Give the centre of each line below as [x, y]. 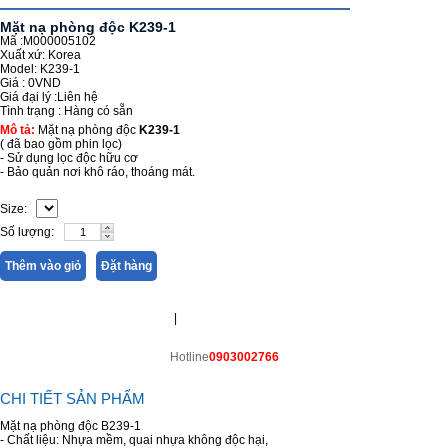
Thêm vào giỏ [43, 266]
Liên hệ [77, 97]
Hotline [189, 357]
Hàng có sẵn [97, 111]
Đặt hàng [126, 266]
